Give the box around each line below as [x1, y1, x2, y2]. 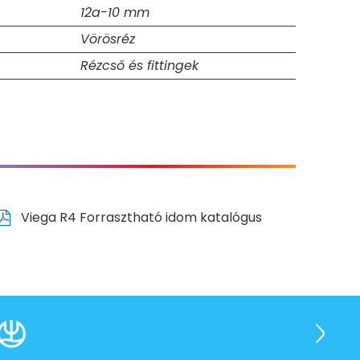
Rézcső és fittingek [80, 56, 198, 76]
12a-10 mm [80, 3, 149, 22]
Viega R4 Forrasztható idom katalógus [18, 208, 263, 227]
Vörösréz [80, 30, 135, 49]
